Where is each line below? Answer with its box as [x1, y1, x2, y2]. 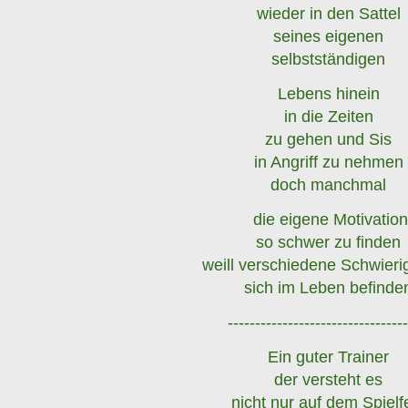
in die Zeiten [283, 107, 373, 126]
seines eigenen [273, 26, 384, 46]
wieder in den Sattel [256, 4, 401, 23]
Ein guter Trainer [268, 347, 390, 366]
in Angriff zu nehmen [253, 152, 403, 171]
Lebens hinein [277, 84, 380, 103]
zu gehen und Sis [265, 129, 393, 148]
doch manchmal [270, 175, 387, 194]
